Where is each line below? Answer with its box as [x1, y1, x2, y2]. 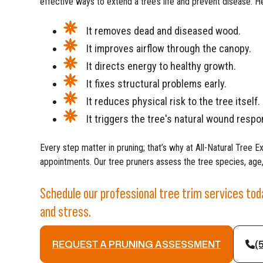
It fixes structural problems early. [86, 77, 227, 90]
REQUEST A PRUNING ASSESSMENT [52, 238, 221, 251]
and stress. [40, 202, 91, 220]
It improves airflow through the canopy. [86, 42, 251, 55]
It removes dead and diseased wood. [86, 25, 241, 38]
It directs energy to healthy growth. [86, 60, 236, 73]
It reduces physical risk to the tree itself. [86, 95, 260, 108]
